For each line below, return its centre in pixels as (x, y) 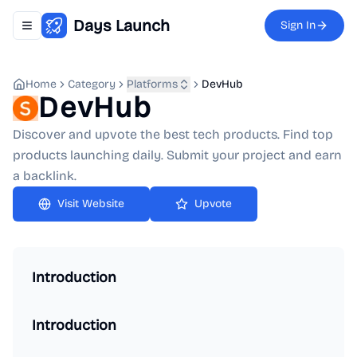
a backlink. (45, 176)
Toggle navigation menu (87, 32)
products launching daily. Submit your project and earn (177, 155)
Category (92, 84)
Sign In (298, 25)
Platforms (152, 84)
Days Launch (122, 25)
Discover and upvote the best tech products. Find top (173, 134)
